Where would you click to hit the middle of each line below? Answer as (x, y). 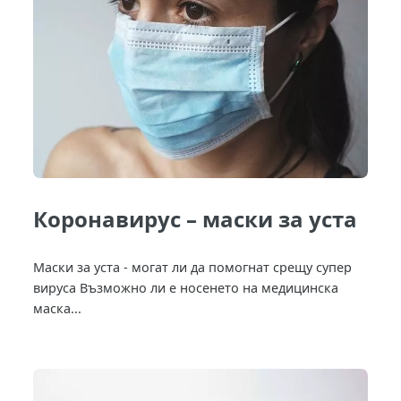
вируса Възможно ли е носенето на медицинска (186, 287)
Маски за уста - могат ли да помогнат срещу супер (193, 267)
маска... (58, 308)
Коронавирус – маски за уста (196, 218)
